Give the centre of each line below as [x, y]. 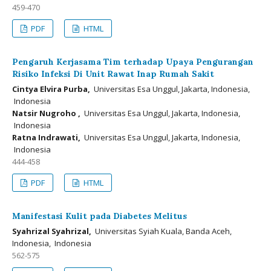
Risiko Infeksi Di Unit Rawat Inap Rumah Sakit [113, 74]
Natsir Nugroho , [46, 113]
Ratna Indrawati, [46, 137]
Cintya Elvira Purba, [51, 89]
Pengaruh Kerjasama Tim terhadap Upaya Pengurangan [133, 62]
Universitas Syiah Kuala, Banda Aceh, [162, 231]
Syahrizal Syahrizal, [52, 231]
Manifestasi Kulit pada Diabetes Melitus [100, 216]
